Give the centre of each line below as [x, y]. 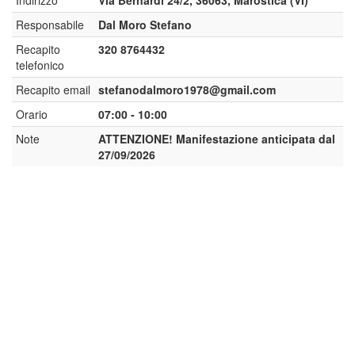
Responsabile [50, 25]
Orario [32, 114]
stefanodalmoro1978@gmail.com [187, 90]
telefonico [40, 65]
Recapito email [53, 90]
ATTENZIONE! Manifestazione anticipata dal [217, 139]
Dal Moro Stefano [145, 25]
